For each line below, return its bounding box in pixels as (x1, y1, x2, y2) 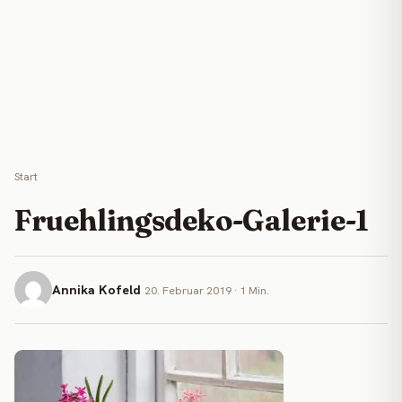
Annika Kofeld (52, 282, 141, 298)
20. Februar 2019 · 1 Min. (144, 284, 269, 298)
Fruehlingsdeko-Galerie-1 (14, 203, 369, 238)
